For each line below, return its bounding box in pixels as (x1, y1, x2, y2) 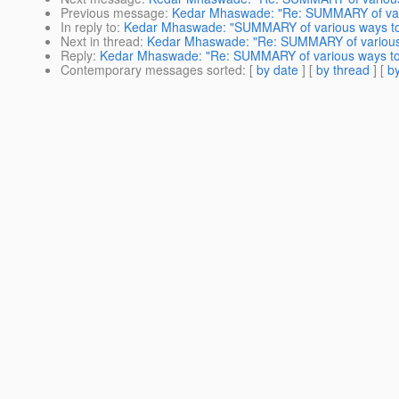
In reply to (61, 18, 117, 37)
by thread (316, 61, 370, 79)
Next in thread (61, 32, 140, 51)
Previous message (61, 4, 165, 22)
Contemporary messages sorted (61, 61, 242, 79)
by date (256, 61, 298, 79)
